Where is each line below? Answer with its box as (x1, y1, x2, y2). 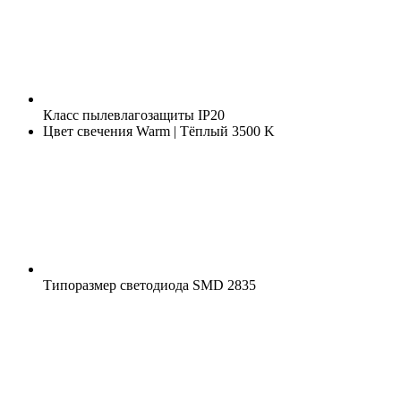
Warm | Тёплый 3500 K (132, 123, 275, 139)
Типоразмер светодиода (43, 277, 189, 293)
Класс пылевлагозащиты (43, 107, 194, 123)
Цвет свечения (43, 123, 132, 139)
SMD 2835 (189, 277, 256, 293)
